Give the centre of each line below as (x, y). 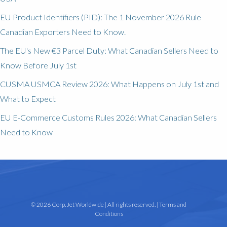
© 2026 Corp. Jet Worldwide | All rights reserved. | (95, 204)
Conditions (109, 213)
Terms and (173, 204)
